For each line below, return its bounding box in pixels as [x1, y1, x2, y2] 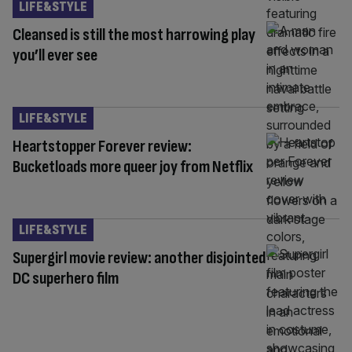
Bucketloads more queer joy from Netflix [13, 156, 253, 178]
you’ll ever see [13, 44, 97, 66]
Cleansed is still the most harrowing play [13, 24, 255, 46]
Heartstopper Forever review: [13, 135, 192, 157]
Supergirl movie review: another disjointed [13, 247, 266, 269]
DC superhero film [13, 267, 119, 289]
